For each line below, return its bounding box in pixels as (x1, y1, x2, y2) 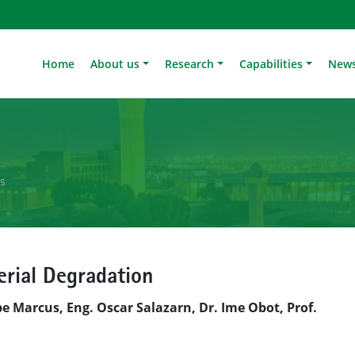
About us (90, 55, 140, 71)
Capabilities (239, 55, 303, 71)
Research (165, 55, 215, 71)
